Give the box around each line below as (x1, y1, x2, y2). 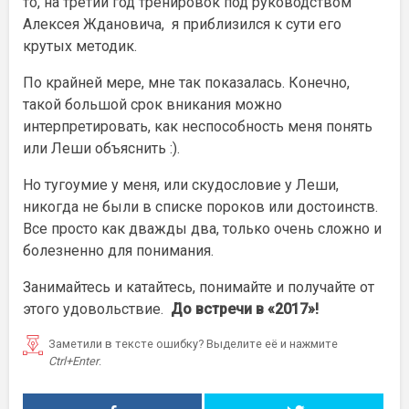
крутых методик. (23, 37, 137, 55)
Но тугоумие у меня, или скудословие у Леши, (23, 176, 339, 194)
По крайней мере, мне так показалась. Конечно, (23, 74, 350, 91)
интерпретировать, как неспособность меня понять (23, 118, 372, 135)
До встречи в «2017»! (171, 300, 319, 318)
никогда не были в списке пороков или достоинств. (23, 198, 378, 215)
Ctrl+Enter (48, 354, 99, 368)
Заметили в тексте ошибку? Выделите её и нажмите (48, 337, 338, 351)
